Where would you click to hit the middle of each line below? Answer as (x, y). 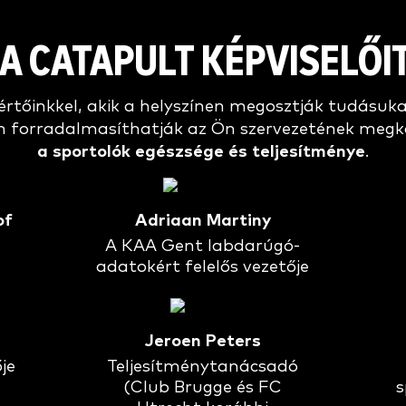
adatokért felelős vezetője (203, 267)
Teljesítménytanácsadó (203, 367)
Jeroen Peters (203, 342)
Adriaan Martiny (203, 221)
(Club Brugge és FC (203, 388)
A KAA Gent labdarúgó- (203, 246)
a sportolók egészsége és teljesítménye (201, 152)
